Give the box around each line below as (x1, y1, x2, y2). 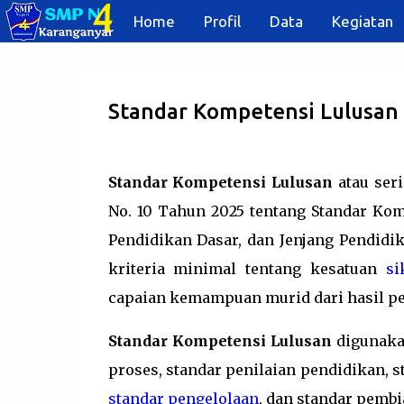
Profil (204, 13, 241, 30)
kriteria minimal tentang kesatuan (107, 260, 387, 278)
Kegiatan (332, 13, 393, 30)
